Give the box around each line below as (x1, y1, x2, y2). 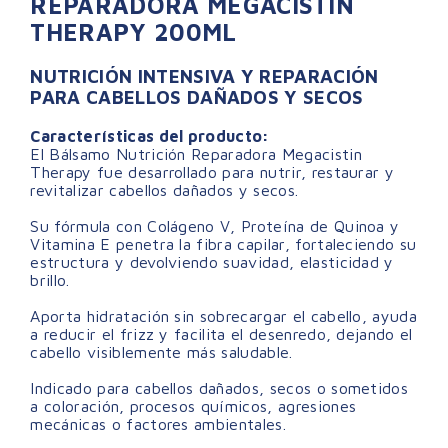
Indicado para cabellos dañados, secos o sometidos (30, 378, 409, 397)
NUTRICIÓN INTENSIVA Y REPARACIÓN (30, 64, 379, 87)
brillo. (30, 270, 70, 289)
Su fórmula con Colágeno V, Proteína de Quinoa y (30, 216, 400, 235)
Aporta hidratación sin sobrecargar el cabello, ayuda (30, 306, 418, 325)
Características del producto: (30, 126, 270, 145)
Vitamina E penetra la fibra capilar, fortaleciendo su (30, 234, 417, 253)
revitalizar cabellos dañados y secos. (30, 180, 299, 199)
